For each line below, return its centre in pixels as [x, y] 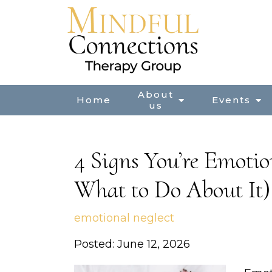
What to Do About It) [172, 189]
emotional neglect [124, 218]
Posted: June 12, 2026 [132, 244]
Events [231, 100]
